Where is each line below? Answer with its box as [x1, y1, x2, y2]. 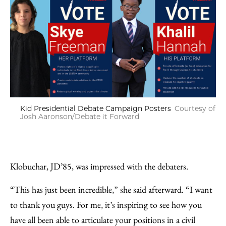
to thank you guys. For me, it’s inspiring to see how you [10, 198, 202, 210]
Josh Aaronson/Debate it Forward [20, 111, 139, 121]
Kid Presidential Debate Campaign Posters [20, 103, 171, 113]
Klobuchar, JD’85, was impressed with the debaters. [10, 160, 188, 172]
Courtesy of [175, 103, 215, 113]
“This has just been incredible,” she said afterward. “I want [10, 183, 212, 195]
